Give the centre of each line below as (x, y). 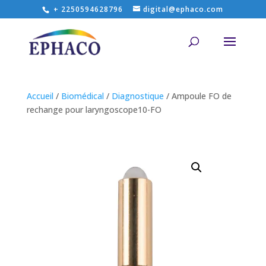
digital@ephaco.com (183, 9)
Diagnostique (137, 96)
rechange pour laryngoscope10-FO (94, 110)
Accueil (40, 96)
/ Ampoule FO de (197, 96)
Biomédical (82, 96)
